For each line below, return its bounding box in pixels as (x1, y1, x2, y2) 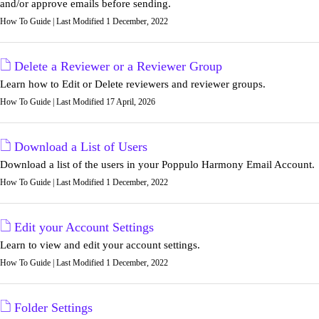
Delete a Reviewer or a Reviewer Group (14, 59, 222, 73)
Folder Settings (14, 300, 93, 315)
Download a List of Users (14, 140, 147, 154)
